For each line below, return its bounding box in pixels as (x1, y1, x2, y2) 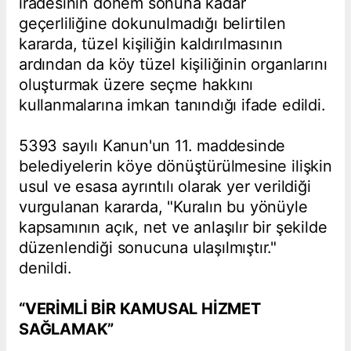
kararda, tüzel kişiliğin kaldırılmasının (19, 34, 283, 54)
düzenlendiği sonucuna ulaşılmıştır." (19, 238, 277, 258)
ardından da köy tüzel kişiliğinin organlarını (19, 55, 327, 74)
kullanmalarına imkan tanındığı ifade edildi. (19, 96, 326, 115)
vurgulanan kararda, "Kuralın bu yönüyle (19, 197, 308, 217)
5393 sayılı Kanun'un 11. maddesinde (19, 136, 286, 156)
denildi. (19, 259, 72, 278)
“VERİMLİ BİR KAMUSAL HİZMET (19, 299, 261, 319)
